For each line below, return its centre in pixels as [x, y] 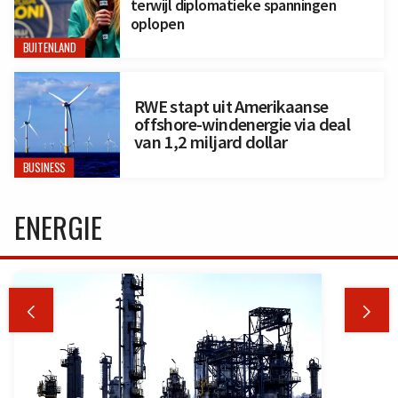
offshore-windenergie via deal [242, 125]
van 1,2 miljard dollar [211, 143]
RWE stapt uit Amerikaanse [231, 107]
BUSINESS [44, 168]
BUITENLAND [50, 48]
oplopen [157, 24]
